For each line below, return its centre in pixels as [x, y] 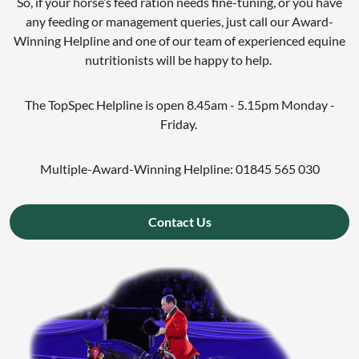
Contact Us [179, 222]
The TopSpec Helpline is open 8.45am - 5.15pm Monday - [179, 105]
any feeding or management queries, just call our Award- [179, 22]
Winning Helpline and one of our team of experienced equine [179, 41]
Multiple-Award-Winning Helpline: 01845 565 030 [179, 169]
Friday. [179, 124]
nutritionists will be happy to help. [179, 60]
